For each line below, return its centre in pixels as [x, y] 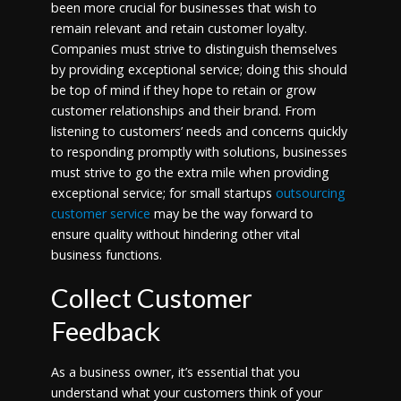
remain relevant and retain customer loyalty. [179, 29]
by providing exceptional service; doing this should [199, 70]
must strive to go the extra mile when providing [190, 173]
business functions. [106, 255]
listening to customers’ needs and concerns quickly [199, 132]
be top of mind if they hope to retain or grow [183, 90]
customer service [100, 214]
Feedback [105, 330]
